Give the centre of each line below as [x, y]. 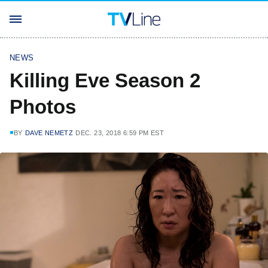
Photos [43, 107]
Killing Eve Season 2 [105, 80]
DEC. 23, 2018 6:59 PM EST [120, 133]
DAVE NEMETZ [49, 133]
